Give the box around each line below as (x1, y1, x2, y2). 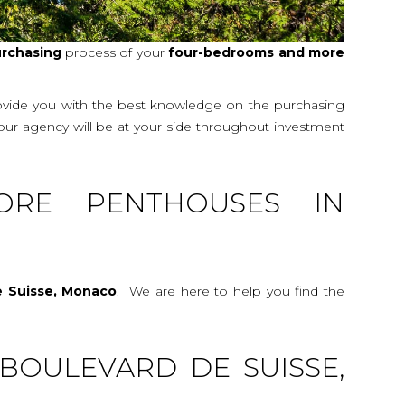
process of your (61, 43, 165, 61)
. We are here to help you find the (117, 282, 344, 299)
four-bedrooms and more (164, 43, 344, 61)
